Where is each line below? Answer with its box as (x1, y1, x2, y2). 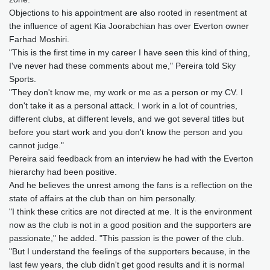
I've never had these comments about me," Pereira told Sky (9, 60, 236, 71)
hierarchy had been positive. (9, 166, 117, 177)
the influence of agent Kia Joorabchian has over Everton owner (9, 20, 249, 31)
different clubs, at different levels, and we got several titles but (9, 113, 244, 124)
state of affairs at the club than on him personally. (9, 193, 196, 203)
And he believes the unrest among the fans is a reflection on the (9, 180, 253, 190)
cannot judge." (9, 140, 64, 150)
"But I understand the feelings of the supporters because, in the (9, 246, 250, 256)
